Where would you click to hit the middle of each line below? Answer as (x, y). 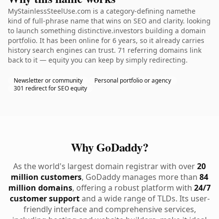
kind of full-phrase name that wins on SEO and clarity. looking (109, 21)
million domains (40, 188)
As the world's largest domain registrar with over (105, 166)
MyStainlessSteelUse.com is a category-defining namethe (102, 11)
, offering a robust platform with (133, 188)
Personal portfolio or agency (133, 80)
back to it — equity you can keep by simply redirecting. (98, 60)
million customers (46, 177)
